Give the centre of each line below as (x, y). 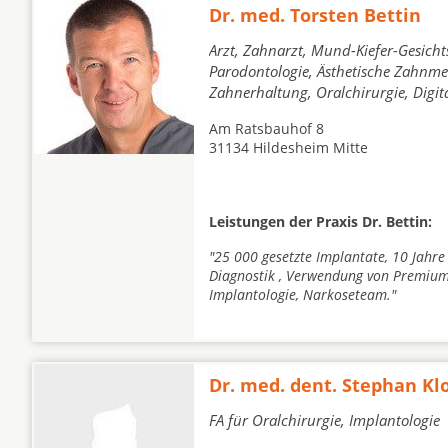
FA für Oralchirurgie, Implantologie (324, 420)
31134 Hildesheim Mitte (288, 147)
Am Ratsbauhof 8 (266, 128)
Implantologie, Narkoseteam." (302, 294)
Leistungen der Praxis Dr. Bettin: (320, 221)
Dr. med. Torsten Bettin (315, 15)
